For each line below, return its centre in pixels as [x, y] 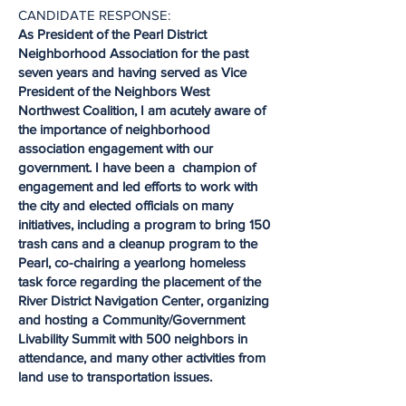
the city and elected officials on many [126, 205]
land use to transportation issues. [117, 377]
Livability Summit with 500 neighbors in [133, 338]
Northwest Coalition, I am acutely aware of [142, 110]
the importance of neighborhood [114, 129]
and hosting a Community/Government [131, 319]
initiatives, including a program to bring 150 [144, 224]
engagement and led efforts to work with [138, 186]
